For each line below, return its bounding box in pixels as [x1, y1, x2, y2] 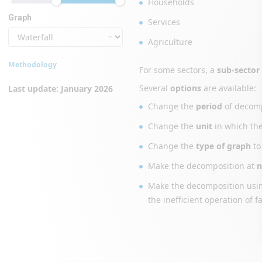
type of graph [196, 140, 251, 151]
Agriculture [148, 36, 192, 47]
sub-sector [217, 64, 260, 75]
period [196, 101, 222, 112]
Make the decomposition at [148, 160, 257, 171]
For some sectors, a [139, 64, 217, 75]
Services [148, 16, 180, 27]
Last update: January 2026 [8, 83, 113, 94]
